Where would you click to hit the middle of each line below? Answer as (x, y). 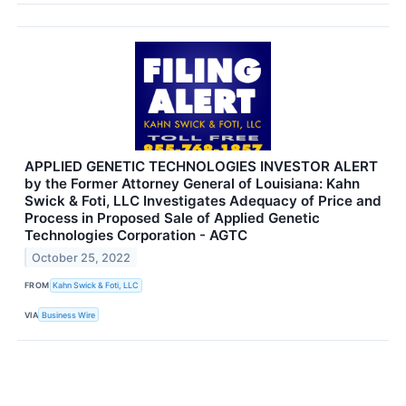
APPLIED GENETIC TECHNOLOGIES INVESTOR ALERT (201, 166)
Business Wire (69, 314)
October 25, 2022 (82, 257)
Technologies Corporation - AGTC (136, 235)
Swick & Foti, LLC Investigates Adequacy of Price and (203, 200)
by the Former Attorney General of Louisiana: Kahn (192, 183)
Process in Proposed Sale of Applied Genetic (172, 217)
